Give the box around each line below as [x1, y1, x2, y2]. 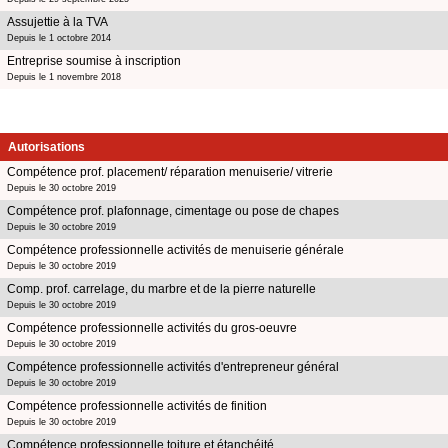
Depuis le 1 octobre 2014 [7, 32, 111, 43]
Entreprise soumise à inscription [7, 53, 181, 68]
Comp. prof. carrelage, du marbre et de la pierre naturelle [7, 281, 316, 296]
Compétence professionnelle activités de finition [7, 398, 267, 413]
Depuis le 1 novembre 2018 [7, 71, 121, 82]
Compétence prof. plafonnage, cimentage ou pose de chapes [7, 203, 339, 218]
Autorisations [8, 139, 85, 154]
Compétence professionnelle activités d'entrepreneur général [7, 359, 339, 374]
